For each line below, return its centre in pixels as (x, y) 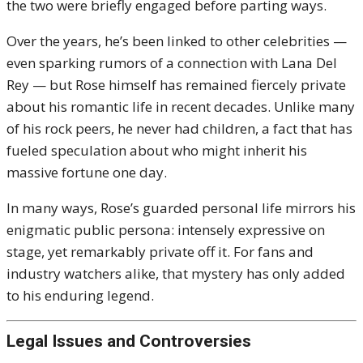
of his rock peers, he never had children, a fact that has (179, 128)
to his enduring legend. (80, 295)
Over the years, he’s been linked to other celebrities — (177, 41)
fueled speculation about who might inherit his (157, 150)
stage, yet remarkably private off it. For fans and (160, 251)
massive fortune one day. (87, 172)
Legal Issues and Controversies (129, 341)
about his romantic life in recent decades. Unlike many (181, 106)
